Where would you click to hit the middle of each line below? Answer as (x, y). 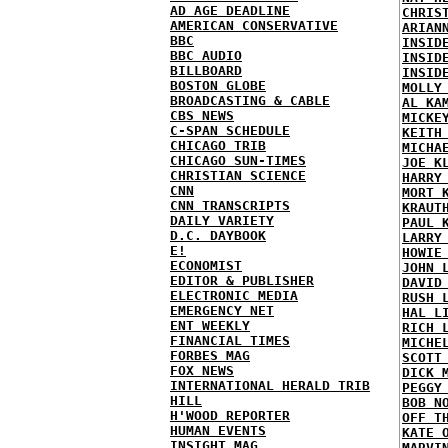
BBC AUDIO (206, 55)
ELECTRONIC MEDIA (234, 295)
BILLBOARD (206, 70)
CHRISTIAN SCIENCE (238, 175)
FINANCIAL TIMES (230, 340)
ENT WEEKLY (210, 325)
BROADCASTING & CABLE (250, 100)
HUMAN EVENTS (218, 430)
